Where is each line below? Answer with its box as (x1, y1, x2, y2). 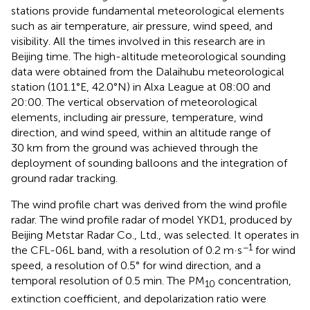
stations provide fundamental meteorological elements (11, 3, 284, 17)
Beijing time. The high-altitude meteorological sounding (11, 49, 286, 63)
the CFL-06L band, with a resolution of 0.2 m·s (11, 243, 242, 257)
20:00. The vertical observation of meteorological (11, 95, 257, 109)
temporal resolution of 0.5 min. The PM (11, 273, 205, 287)
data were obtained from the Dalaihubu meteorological (11, 64, 284, 78)
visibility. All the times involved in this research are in (11, 34, 265, 48)
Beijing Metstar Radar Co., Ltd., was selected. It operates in (11, 228, 299, 241)
